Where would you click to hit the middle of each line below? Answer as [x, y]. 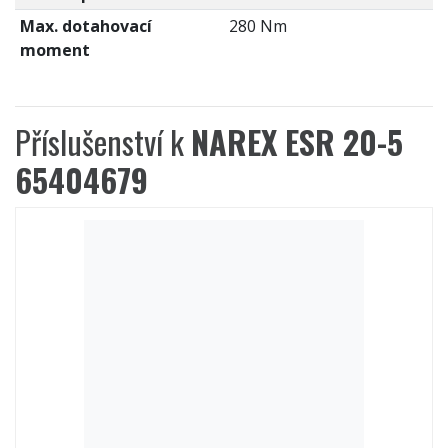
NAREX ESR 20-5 [297, 142]
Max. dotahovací [85, 26]
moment [54, 50]
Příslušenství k [103, 142]
